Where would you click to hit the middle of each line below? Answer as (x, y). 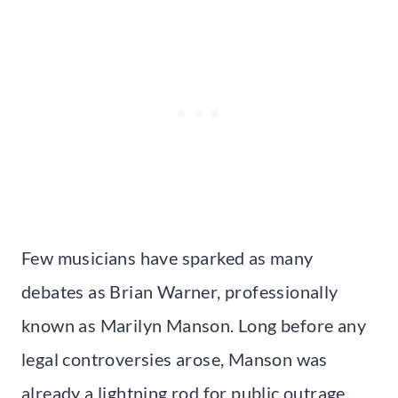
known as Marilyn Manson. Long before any (194, 325)
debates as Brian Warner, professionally (180, 291)
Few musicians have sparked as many (167, 257)
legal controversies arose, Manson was (175, 358)
